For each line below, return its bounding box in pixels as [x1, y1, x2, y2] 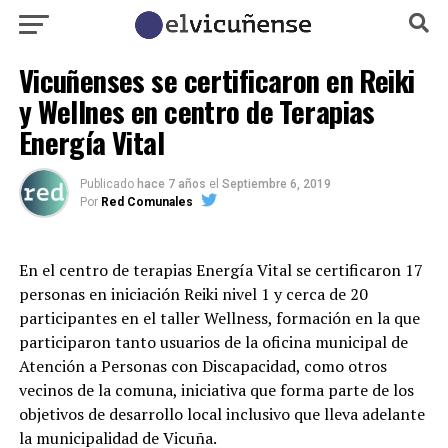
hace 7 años [136, 177, 206, 191]
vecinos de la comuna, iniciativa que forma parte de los [18, 379, 414, 401]
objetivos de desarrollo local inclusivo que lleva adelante [18, 403, 425, 425]
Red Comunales [100, 195, 193, 209]
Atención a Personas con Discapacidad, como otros [18, 355, 387, 377]
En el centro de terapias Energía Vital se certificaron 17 [18, 259, 423, 281]
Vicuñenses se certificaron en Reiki [18, 59, 415, 101]
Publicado [79, 177, 134, 191]
